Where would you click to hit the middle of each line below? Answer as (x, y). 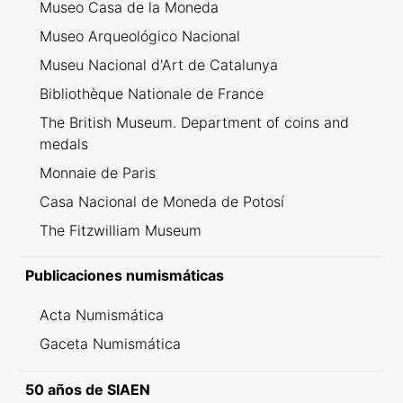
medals (64, 144)
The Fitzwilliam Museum (121, 231)
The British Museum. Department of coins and (194, 123)
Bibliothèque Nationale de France (152, 94)
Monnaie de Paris (98, 173)
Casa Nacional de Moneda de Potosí (162, 202)
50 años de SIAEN (88, 390)
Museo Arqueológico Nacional (140, 36)
